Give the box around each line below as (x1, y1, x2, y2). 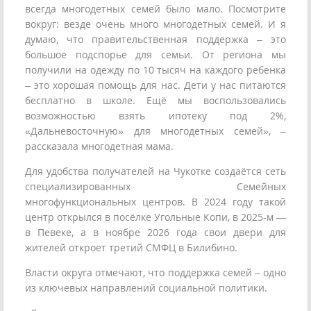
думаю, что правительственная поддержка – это (25, 33, 286, 47)
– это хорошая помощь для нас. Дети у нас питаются (25, 78, 286, 92)
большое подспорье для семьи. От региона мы (25, 48, 286, 62)
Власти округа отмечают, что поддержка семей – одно (25, 266, 286, 280)
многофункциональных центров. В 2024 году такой (25, 195, 286, 209)
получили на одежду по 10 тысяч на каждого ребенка (25, 63, 286, 77)
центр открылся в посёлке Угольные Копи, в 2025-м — (25, 210, 286, 224)
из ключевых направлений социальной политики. (25, 281, 267, 295)
